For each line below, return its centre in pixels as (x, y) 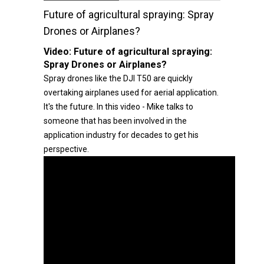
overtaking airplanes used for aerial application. (131, 93)
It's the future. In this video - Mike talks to (118, 107)
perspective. (66, 149)
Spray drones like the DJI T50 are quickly (118, 78)
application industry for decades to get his (121, 135)
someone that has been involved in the (115, 121)
